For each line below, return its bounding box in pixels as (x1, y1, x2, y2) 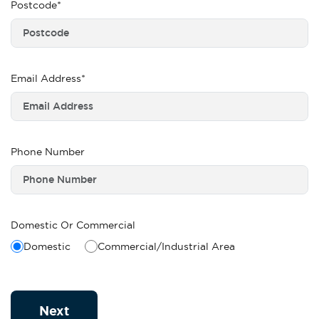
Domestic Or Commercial (11, 218, 135, 231)
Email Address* (11, 71, 85, 85)
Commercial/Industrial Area (98, 239, 235, 253)
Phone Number (11, 145, 85, 158)
